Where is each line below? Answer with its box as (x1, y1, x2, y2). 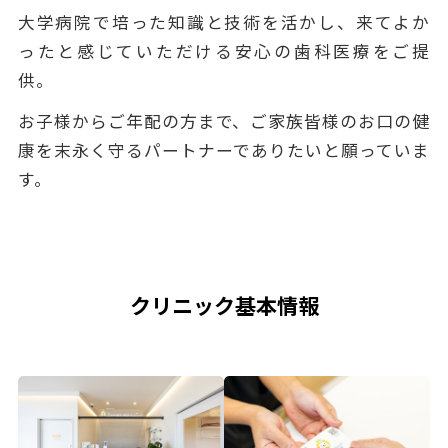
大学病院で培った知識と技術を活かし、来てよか (17, 10, 431, 35)
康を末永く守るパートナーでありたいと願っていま (17, 138, 431, 163)
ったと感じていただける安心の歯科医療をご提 (17, 39, 431, 64)
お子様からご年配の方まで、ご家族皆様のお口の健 (17, 109, 431, 134)
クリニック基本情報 (129, 289, 319, 320)
